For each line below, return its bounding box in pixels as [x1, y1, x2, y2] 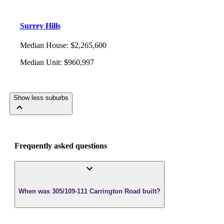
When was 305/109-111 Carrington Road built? [18, 187, 160, 195]
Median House [19, 41, 66, 50]
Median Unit [19, 58, 60, 67]
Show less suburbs [13, 94, 68, 102]
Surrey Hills [19, 21, 60, 30]
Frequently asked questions [14, 141, 107, 150]
